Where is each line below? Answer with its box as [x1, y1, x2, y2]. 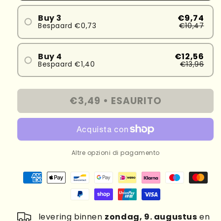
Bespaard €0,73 [38, 21, 97, 31]
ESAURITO [110, 94, 162, 108]
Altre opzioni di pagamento [71, 148, 160, 157]
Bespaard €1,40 [38, 59, 95, 69]
